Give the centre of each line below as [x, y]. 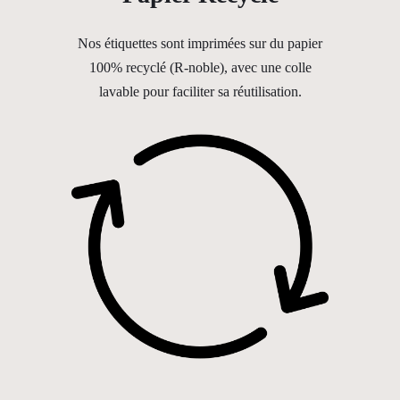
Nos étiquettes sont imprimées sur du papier [200, 44]
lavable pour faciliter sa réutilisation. [200, 92]
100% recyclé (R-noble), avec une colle [200, 68]
